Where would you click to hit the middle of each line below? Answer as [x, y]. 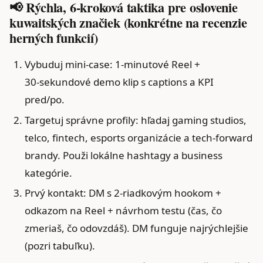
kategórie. [48, 173]
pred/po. [44, 99]
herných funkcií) [54, 38]
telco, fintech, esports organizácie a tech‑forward [138, 137]
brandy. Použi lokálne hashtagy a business [123, 155]
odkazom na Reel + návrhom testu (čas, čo [123, 211]
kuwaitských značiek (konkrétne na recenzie [128, 22]
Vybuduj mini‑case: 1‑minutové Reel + [112, 64]
